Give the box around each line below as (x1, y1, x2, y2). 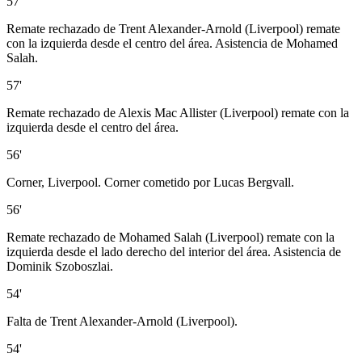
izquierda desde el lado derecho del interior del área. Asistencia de (6, 245, 341, 259)
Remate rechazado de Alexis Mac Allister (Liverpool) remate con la (6, 106, 349, 120)
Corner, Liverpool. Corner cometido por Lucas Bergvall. (6, 175, 294, 190)
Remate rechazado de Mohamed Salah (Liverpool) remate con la (6, 230, 335, 245)
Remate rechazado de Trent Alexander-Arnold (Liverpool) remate (6, 22, 340, 36)
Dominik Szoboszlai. (6, 259, 113, 274)
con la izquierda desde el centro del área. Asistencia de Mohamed (6, 36, 338, 51)
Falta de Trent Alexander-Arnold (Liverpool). (6, 314, 238, 329)
